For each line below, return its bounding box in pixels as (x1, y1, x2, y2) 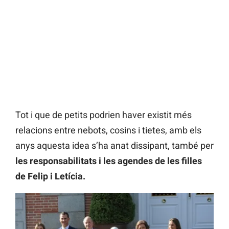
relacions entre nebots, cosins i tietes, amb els (15, 125, 201, 136)
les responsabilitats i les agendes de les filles (15, 155, 202, 167)
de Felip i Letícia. (15, 171, 85, 182)
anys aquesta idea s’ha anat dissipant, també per (15, 140, 214, 151)
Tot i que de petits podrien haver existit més (15, 109, 192, 121)
